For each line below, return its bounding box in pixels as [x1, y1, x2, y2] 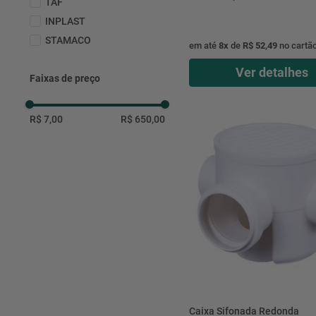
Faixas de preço [30, 72, 100, 84]
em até [188, 39, 219, 51]
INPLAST [45, 15, 86, 27]
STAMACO [45, 34, 92, 46]
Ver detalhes [235, 64, 308, 80]
